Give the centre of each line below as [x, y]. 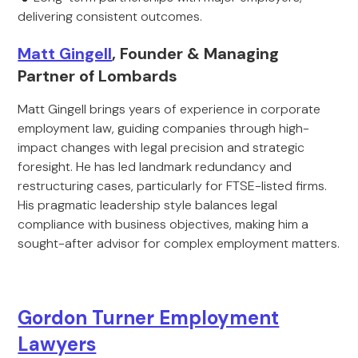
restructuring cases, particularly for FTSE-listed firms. [173, 186]
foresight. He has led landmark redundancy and [155, 167]
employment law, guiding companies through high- [164, 128]
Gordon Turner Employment [149, 318]
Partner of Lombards [98, 76]
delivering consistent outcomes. [110, 16]
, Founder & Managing [196, 54]
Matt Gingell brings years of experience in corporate [169, 109]
